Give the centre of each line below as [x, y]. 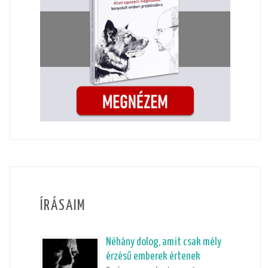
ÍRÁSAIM [63, 205]
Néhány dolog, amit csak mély [163, 242]
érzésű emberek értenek [153, 256]
